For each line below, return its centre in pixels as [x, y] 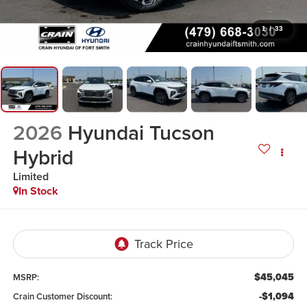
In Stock [38, 191]
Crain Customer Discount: [62, 296]
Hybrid [43, 158]
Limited [30, 177]
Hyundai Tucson [141, 133]
